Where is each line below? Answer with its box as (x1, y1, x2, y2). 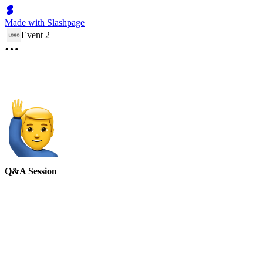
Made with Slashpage (5, 18, 85, 28)
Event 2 (21, 30, 50, 40)
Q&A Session (5, 166, 57, 177)
